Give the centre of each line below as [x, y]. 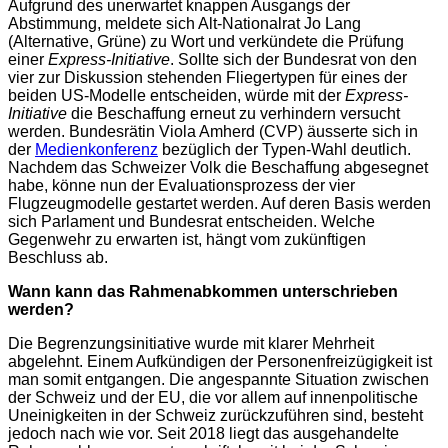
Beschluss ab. [58, 257]
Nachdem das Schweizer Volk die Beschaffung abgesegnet [218, 167]
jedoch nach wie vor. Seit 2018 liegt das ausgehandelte [203, 433]
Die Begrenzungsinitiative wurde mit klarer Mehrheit [191, 343]
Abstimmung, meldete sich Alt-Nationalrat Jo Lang [184, 23]
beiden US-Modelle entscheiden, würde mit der [176, 95]
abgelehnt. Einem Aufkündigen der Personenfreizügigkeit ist [220, 361]
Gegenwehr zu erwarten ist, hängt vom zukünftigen [187, 239]
